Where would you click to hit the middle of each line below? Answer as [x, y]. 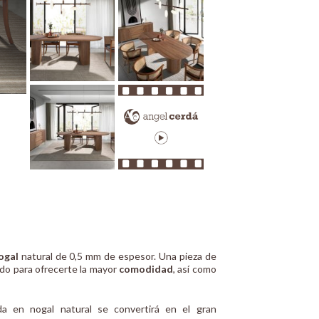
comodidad [146, 269]
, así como [194, 269]
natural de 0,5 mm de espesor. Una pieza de [117, 256]
